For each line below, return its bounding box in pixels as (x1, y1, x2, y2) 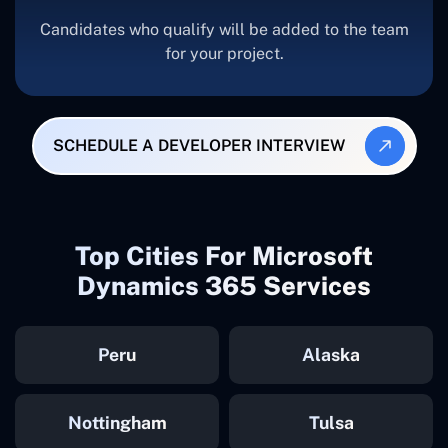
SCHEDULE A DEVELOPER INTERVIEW (53, 136, 345, 156)
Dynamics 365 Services (77, 270, 371, 301)
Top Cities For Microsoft (75, 240, 373, 271)
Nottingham (67, 411, 167, 433)
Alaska (302, 343, 360, 365)
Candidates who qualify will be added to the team (39, 19, 409, 39)
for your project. (164, 43, 284, 63)
